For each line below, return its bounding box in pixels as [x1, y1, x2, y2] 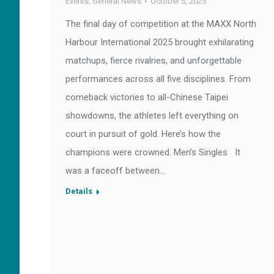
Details [65, 187, 92, 196]
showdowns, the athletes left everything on [65, 110, 239, 121]
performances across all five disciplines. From [65, 73, 251, 84]
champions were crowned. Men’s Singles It [65, 147, 240, 158]
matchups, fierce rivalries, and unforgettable [65, 55, 242, 66]
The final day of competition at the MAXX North [65, 18, 256, 29]
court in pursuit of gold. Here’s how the [65, 128, 221, 139]
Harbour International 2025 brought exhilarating [65, 37, 254, 48]
